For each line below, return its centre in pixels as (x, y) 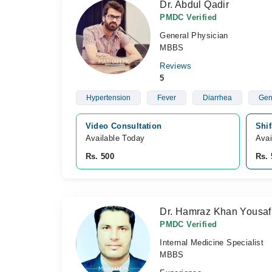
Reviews (175, 66)
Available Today (115, 138)
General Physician (194, 36)
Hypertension (108, 98)
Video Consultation (124, 126)
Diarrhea (217, 98)
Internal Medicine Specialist (212, 243)
